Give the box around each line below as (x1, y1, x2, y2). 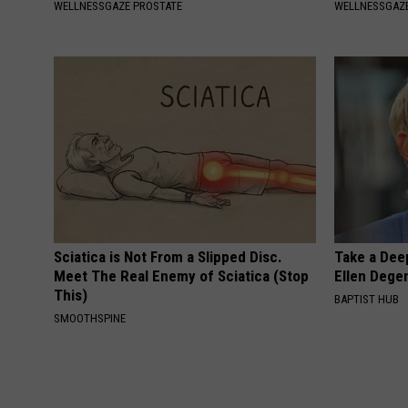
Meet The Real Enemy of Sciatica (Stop (54, 267, 309, 286)
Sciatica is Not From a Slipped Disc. (54, 248, 282, 267)
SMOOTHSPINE (54, 311, 126, 326)
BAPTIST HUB (334, 292, 400, 307)
